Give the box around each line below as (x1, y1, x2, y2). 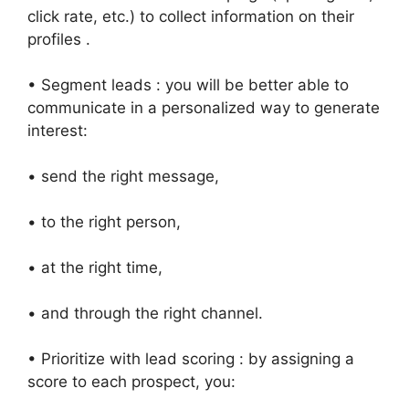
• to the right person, (27, 213, 181, 231)
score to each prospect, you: (27, 372, 236, 391)
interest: (27, 121, 88, 140)
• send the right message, (27, 167, 219, 185)
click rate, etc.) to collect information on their (27, 7, 354, 26)
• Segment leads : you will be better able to (27, 76, 349, 94)
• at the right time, (27, 258, 163, 277)
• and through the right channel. (27, 304, 263, 322)
